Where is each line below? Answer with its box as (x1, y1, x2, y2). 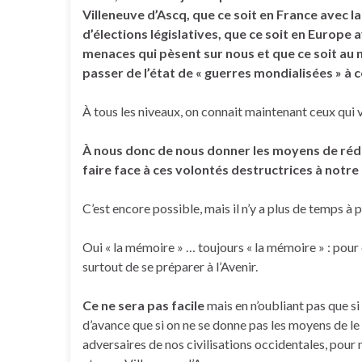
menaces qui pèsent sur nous (82, 45, 255, 61)
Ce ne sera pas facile (82, 297, 204, 313)
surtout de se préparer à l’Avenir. (82, 259, 258, 274)
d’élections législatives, (82, 26, 221, 41)
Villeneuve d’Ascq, (82, 6, 190, 22)
